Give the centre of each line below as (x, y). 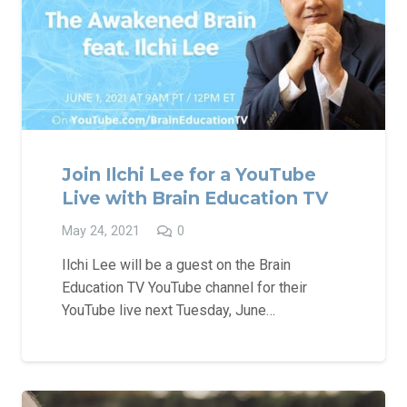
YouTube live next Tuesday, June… (169, 310)
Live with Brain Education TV (195, 199)
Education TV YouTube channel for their (184, 287)
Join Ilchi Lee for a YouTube (189, 175)
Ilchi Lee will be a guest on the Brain (176, 264)
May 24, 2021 (101, 232)
